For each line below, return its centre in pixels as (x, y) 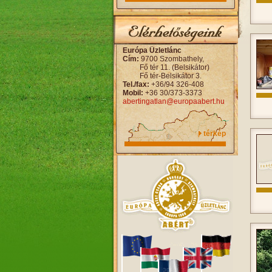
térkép (215, 134)
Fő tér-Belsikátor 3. (171, 76)
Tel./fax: (137, 84)
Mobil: (134, 93)
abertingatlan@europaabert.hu (174, 101)
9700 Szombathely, (172, 59)
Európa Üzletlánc (152, 50)
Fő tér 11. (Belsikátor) (175, 67)
